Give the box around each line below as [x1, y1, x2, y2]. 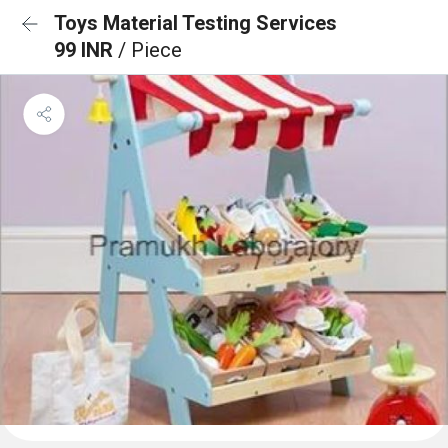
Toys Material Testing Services [54, 11, 337, 35]
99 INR [54, 38, 118, 62]
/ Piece [118, 38, 182, 62]
